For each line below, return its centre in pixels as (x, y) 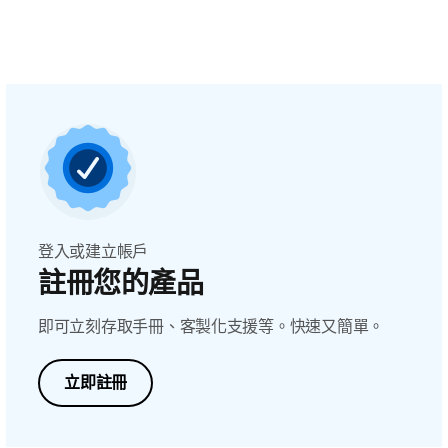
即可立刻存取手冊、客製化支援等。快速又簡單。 (211, 326)
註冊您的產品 (121, 283)
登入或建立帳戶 (93, 251)
